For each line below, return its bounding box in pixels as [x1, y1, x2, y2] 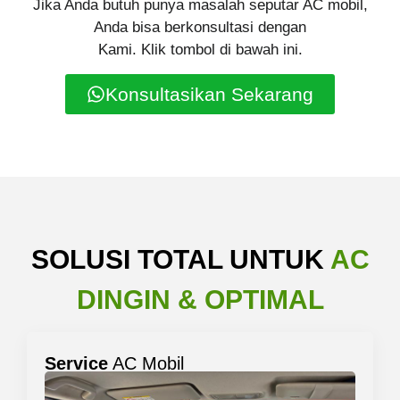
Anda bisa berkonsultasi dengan [94, 19, 306, 37]
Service [45, 354, 108, 374]
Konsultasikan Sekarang [105, 83, 313, 104]
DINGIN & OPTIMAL [76, 284, 324, 314]
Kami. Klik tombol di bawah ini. [97, 41, 303, 59]
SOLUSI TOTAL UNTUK [30, 244, 330, 274]
